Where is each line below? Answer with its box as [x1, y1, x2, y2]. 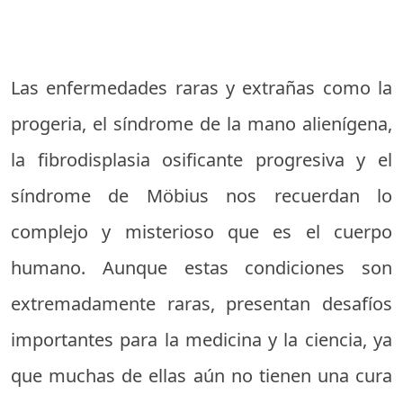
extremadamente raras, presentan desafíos [11, 291, 392, 316]
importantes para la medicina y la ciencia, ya [11, 327, 392, 352]
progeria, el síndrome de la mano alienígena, [11, 112, 392, 136]
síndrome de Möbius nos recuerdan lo [11, 184, 392, 208]
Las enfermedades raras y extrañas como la [11, 76, 392, 100]
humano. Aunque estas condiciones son [11, 255, 392, 280]
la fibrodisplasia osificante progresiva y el [11, 148, 392, 172]
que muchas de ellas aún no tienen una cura [11, 363, 392, 388]
